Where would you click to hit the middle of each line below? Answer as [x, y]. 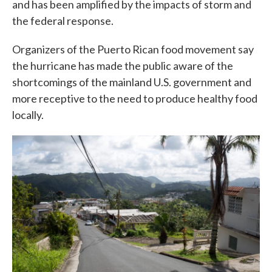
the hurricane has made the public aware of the [123, 66]
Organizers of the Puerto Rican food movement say [133, 49]
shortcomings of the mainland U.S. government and [132, 82]
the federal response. [63, 21]
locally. [28, 115]
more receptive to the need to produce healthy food [135, 98]
